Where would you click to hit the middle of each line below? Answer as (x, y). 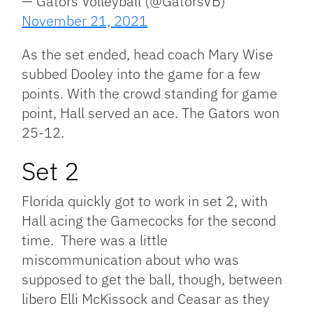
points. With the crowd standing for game (150, 93)
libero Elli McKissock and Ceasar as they (146, 299)
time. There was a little (95, 240)
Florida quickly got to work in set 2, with (145, 201)
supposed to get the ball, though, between (152, 279)
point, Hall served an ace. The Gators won (151, 113)
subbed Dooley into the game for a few (141, 74)
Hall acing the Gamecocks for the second (149, 220)
